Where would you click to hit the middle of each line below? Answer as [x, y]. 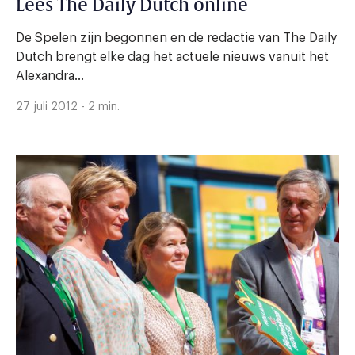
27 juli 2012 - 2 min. [68, 107]
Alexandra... [50, 76]
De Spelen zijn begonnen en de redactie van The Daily [176, 38]
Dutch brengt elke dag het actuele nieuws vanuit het [172, 57]
